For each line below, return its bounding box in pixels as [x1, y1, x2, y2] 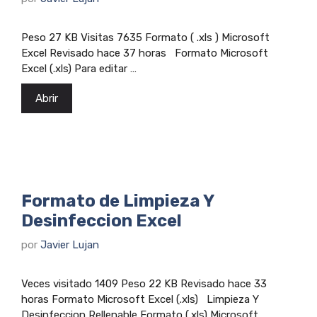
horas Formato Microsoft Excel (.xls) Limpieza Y [21, 293, 259, 306]
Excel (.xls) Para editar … [21, 62, 137, 75]
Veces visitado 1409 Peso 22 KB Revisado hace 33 [21, 277, 267, 290]
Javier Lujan [40, 238, 99, 251]
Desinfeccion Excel [21, 210, 182, 231]
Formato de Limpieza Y [21, 190, 214, 211]
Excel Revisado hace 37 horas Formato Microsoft [21, 46, 268, 59]
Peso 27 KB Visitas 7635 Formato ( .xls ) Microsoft [21, 30, 270, 44]
